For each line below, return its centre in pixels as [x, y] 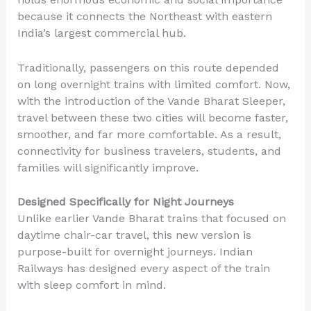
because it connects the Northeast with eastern [144, 16]
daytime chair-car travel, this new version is [134, 235]
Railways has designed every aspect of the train [143, 269]
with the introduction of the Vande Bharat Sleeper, [151, 101]
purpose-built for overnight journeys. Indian [135, 252]
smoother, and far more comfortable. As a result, [149, 134]
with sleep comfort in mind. [91, 285]
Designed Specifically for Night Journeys [125, 202]
